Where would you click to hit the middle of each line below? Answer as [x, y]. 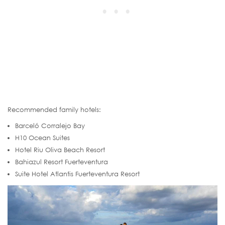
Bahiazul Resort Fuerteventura [62, 162]
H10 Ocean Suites [42, 138]
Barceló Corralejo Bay [50, 126]
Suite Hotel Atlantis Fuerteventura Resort [77, 174]
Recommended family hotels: [54, 110]
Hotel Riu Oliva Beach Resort [60, 150]
